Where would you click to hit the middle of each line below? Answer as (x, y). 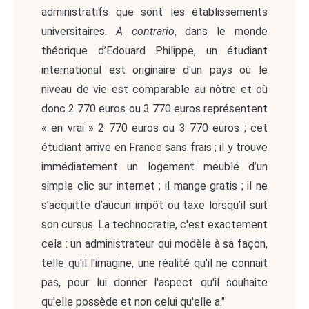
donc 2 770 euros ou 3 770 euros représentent (154, 109)
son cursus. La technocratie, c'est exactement (154, 225)
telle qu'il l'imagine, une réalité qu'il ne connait (154, 263)
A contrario (145, 32)
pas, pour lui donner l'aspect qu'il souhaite (154, 283)
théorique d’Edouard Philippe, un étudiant (154, 51)
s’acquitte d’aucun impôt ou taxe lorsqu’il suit (154, 206)
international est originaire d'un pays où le (154, 70)
